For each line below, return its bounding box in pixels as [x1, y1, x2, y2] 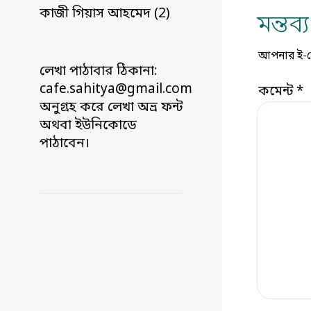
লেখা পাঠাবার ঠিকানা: [40, 62, 157, 81]
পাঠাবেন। [40, 135, 90, 153]
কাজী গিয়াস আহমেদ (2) [40, 5, 170, 23]
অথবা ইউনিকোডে [40, 117, 137, 135]
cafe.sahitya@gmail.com [40, 81, 192, 99]
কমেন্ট [258, 83, 297, 101]
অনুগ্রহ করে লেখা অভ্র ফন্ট [40, 99, 183, 117]
